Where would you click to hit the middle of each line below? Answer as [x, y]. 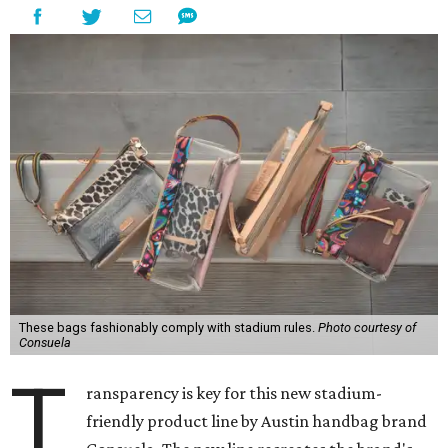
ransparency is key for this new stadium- [234, 392]
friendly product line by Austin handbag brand [257, 420]
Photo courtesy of [366, 327]
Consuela [44, 342]
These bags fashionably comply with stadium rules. [168, 327]
